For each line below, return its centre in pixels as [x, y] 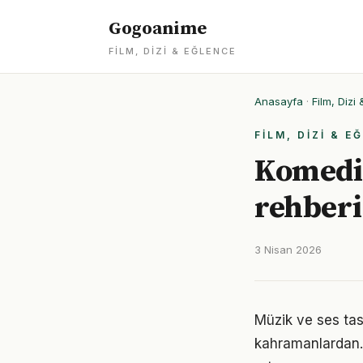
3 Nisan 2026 [288, 250]
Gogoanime [158, 29]
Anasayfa [279, 101]
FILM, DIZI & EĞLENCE [173, 51]
